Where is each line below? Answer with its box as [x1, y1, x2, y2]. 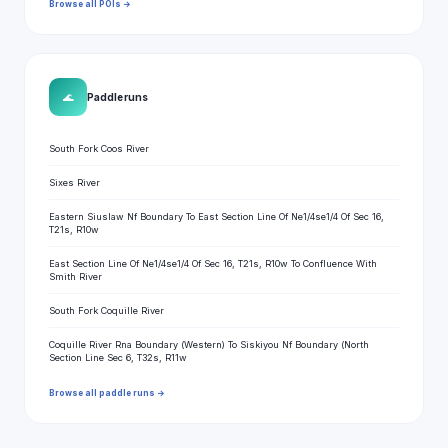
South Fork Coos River [49, 143, 149, 154]
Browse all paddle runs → [49, 388, 165, 398]
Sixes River [49, 177, 100, 188]
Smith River [49, 271, 102, 282]
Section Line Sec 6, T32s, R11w [49, 352, 187, 363]
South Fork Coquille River [49, 305, 164, 316]
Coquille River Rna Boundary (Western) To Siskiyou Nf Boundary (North [49, 339, 369, 350]
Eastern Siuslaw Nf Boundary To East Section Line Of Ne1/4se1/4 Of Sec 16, [49, 211, 384, 222]
